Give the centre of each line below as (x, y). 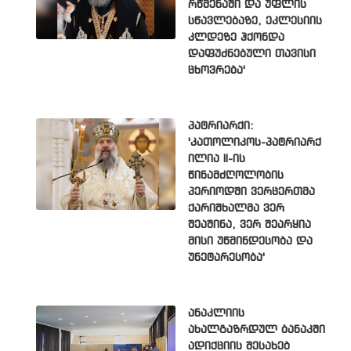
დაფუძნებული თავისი (252, 54)
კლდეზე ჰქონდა (236, 38)
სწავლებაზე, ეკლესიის (255, 22)
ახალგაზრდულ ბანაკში (257, 330)
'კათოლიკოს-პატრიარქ (255, 143)
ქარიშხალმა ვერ (236, 209)
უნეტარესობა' (226, 258)
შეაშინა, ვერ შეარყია (250, 225)
